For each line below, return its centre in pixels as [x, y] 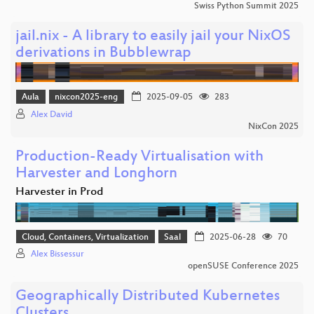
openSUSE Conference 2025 [243, 267]
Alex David [52, 115]
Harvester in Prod [60, 192]
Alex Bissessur [57, 255]
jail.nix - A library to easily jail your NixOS [153, 37]
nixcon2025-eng [87, 98]
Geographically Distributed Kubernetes [148, 297]
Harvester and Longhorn [96, 174]
